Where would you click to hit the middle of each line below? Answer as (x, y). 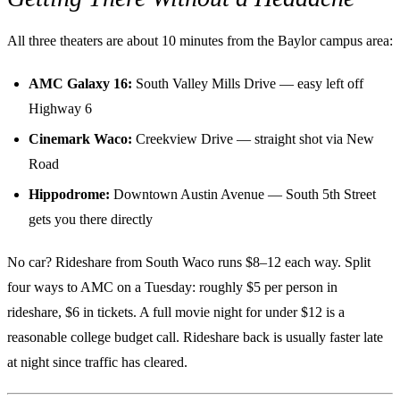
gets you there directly (91, 219)
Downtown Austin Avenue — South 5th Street (243, 194)
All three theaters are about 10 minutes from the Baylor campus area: (200, 40)
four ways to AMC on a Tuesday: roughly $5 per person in (172, 287)
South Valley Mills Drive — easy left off (248, 83)
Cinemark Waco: (80, 138)
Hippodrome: (69, 194)
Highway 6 (60, 108)
